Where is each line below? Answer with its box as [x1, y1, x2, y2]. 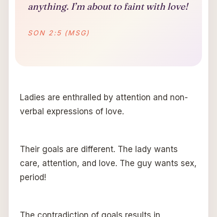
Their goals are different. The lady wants [19, 144, 178, 154]
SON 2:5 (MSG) [27, 28, 90, 37]
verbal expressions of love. [19, 106, 124, 116]
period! [19, 172, 46, 182]
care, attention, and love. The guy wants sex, [19, 158, 197, 168]
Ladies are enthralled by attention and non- [19, 92, 188, 102]
